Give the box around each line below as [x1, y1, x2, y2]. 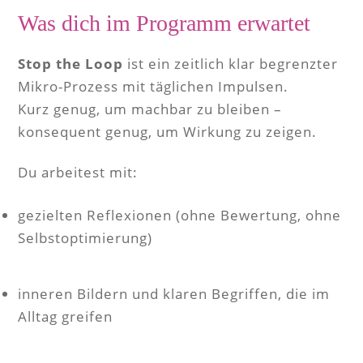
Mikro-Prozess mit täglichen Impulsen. [18, 77, 288, 96]
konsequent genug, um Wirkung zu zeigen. [18, 122, 317, 141]
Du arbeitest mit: [18, 163, 138, 181]
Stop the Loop [18, 54, 123, 73]
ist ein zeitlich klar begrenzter [123, 54, 338, 73]
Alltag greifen [18, 307, 113, 326]
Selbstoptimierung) [18, 228, 152, 247]
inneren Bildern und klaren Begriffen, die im [18, 284, 330, 303]
